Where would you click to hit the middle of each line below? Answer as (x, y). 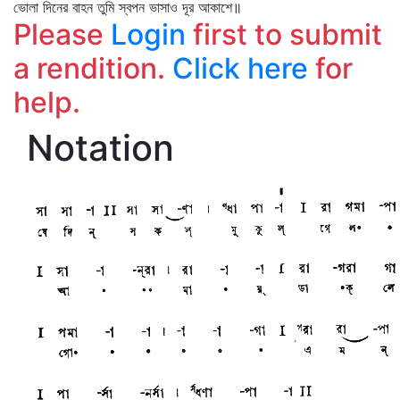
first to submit (284, 34)
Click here (240, 68)
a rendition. (93, 68)
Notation (100, 148)
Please (62, 34)
